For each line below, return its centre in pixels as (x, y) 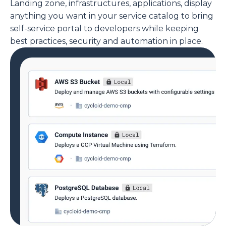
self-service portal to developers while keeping (104, 28)
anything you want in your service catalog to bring (112, 16)
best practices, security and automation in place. (106, 41)
